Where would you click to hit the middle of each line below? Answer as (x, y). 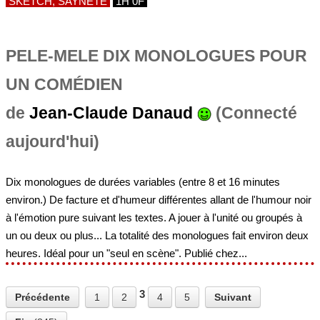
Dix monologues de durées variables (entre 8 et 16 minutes (143, 181)
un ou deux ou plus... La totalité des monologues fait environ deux (157, 235)
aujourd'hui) (52, 142)
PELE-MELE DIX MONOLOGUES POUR (156, 56)
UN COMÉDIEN (64, 85)
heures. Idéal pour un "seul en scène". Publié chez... (126, 253)
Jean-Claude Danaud (111, 113)
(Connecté (254, 113)
